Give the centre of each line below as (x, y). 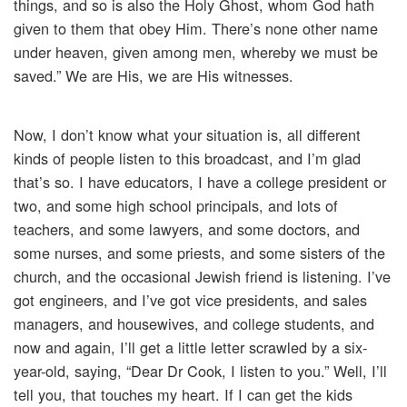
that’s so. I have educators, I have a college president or (200, 182)
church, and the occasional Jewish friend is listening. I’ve (202, 277)
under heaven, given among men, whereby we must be (196, 52)
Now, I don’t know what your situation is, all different (187, 135)
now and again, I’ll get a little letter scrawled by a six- (190, 347)
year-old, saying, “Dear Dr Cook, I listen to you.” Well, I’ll (200, 371)
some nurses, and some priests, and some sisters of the (199, 253)
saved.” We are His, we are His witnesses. (154, 76)
